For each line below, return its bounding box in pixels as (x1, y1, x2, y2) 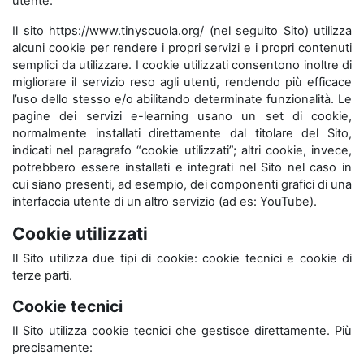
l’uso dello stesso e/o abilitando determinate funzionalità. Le (12, 92, 352, 106)
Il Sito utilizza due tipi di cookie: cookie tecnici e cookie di (12, 251, 352, 266)
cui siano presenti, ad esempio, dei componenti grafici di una (12, 177, 352, 192)
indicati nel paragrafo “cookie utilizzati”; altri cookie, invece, (12, 143, 352, 158)
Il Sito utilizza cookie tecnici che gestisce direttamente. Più (12, 323, 352, 338)
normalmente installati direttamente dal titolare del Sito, (12, 126, 352, 141)
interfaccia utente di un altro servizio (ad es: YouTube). (12, 194, 317, 209)
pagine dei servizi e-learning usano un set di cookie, (12, 109, 352, 123)
